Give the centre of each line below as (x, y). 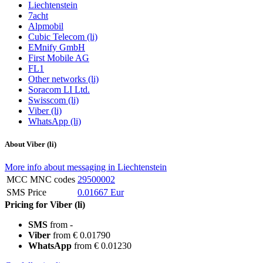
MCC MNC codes (41, 180)
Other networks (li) (63, 79)
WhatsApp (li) (55, 122)
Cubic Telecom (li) (63, 37)
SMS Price (26, 193)
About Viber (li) (31, 144)
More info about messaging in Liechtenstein (86, 167)
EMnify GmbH (57, 48)
